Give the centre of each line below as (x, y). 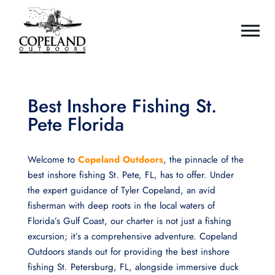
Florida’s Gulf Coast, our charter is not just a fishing (129, 221)
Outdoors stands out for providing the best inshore (128, 252)
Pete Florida (76, 124)
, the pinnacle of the (203, 160)
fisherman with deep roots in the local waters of (121, 206)
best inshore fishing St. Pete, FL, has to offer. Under (130, 175)
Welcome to (52, 160)
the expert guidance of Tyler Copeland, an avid (121, 190)
